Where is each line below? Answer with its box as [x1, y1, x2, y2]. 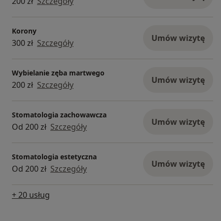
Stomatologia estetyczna [12, 152, 97, 162]
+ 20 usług [12, 189, 50, 200]
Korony [12, 26, 37, 36]
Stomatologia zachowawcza [12, 110, 107, 120]
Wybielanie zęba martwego [12, 68, 105, 78]
